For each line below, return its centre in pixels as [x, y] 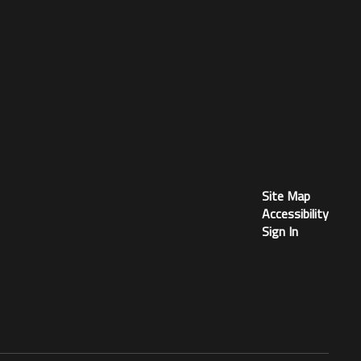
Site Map [286, 195]
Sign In [280, 231]
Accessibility [295, 213]
